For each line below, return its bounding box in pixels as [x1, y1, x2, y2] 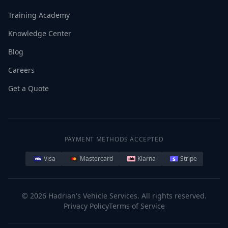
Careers [8, 65, 35, 75]
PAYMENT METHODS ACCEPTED [64, 135, 164, 144]
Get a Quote [8, 83, 49, 94]
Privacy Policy [63, 201, 109, 211]
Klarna [137, 154, 156, 163]
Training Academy [8, 10, 70, 20]
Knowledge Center [8, 28, 71, 39]
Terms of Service [108, 201, 165, 211]
